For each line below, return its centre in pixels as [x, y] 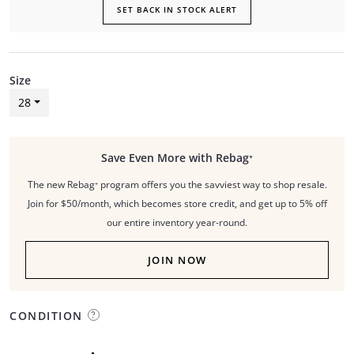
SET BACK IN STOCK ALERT [177, 9]
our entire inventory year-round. [177, 222]
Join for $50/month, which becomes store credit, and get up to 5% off [177, 203]
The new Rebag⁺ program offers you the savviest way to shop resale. [177, 185]
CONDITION [46, 316]
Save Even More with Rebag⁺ [177, 158]
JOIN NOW [177, 260]
